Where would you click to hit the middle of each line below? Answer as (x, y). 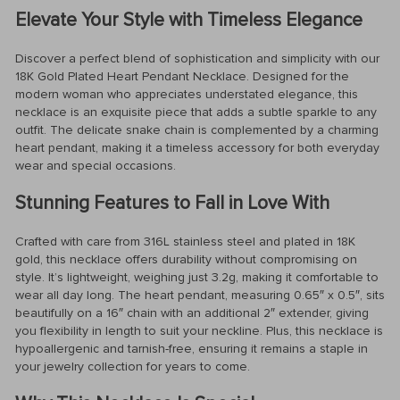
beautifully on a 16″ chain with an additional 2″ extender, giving (192, 312)
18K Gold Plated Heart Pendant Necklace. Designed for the (182, 76)
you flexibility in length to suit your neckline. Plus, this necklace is (199, 330)
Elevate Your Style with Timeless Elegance (189, 21)
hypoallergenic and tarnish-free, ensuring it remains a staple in (192, 348)
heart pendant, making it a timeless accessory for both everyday (197, 147)
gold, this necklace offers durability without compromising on (186, 259)
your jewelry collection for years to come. (133, 366)
